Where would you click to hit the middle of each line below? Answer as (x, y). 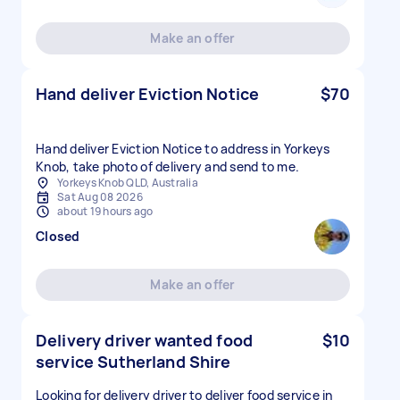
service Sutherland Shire (133, 362)
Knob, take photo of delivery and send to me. (167, 167)
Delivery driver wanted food (145, 340)
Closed (58, 236)
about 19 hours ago (105, 211)
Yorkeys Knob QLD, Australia (128, 183)
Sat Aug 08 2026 (100, 197)
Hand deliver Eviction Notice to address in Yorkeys (183, 149)
